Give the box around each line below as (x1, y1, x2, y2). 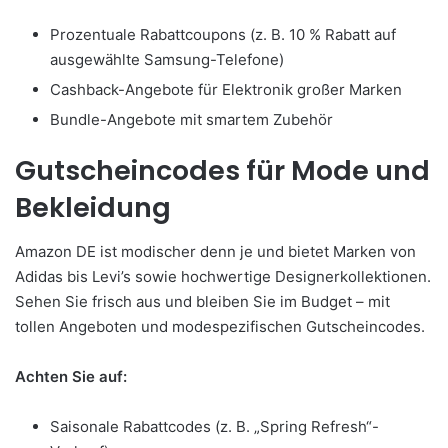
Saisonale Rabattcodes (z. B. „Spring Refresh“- (50, 417, 379, 437)
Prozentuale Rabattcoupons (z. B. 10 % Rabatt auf (50, 24, 396, 44)
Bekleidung (15, 188, 171, 226)
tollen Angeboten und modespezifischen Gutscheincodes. (15, 317, 425, 337)
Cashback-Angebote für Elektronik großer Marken (50, 79, 402, 99)
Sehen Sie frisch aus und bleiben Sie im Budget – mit (15, 292, 390, 312)
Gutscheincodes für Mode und (15, 151, 430, 189)
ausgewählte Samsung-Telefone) (50, 49, 284, 69)
